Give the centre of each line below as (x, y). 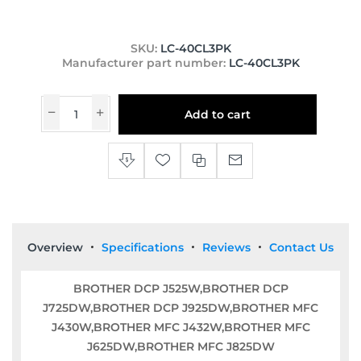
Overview (55, 247)
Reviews (226, 247)
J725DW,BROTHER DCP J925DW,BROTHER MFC (180, 307)
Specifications (143, 247)
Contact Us (301, 247)
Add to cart (218, 114)
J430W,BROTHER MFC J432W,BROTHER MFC (180, 327)
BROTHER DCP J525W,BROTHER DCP (180, 288)
